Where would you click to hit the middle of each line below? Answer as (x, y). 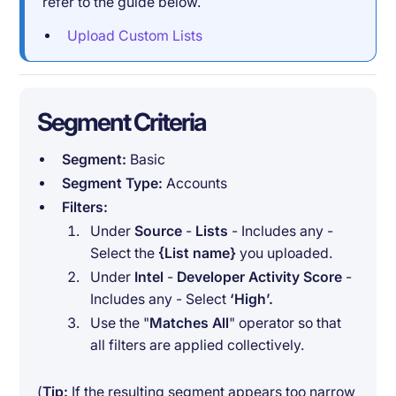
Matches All (189, 324)
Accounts (194, 184)
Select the (124, 254)
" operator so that (285, 324)
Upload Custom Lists (134, 36)
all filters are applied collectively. (197, 346)
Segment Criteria (122, 122)
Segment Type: (112, 184)
